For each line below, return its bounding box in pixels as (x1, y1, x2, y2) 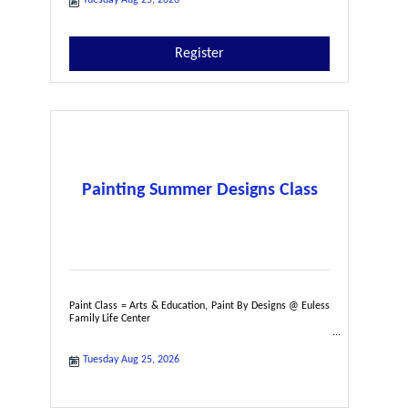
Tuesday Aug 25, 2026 (83, 353, 179, 365)
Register (175, 46, 225, 61)
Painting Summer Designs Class (81, 180, 318, 199)
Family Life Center (69, 312, 150, 324)
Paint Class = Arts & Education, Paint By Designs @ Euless (69, 300, 331, 311)
